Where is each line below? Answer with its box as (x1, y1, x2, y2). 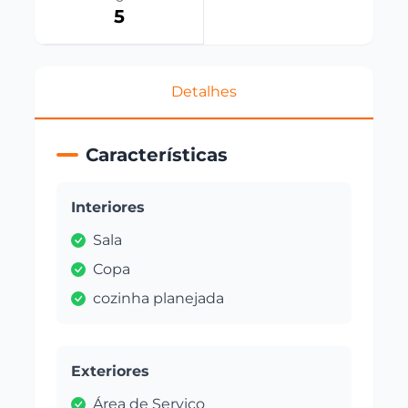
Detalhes (171, 82, 237, 100)
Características (86, 143, 229, 166)
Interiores (71, 198, 146, 216)
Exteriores (71, 362, 150, 380)
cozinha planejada (93, 289, 225, 307)
